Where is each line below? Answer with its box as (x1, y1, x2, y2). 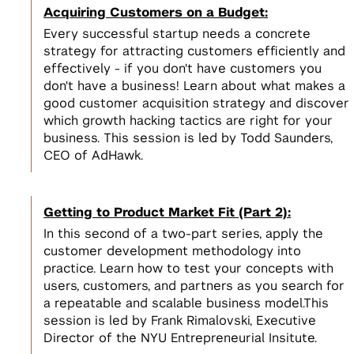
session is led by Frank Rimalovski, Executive (43, 314, 317, 327)
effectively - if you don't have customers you (43, 62, 322, 75)
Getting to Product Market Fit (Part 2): (43, 206, 292, 219)
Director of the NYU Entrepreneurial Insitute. (43, 332, 318, 345)
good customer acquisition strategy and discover (43, 97, 350, 110)
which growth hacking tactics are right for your (43, 115, 333, 127)
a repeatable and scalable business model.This (43, 297, 330, 310)
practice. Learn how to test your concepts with (43, 262, 334, 275)
